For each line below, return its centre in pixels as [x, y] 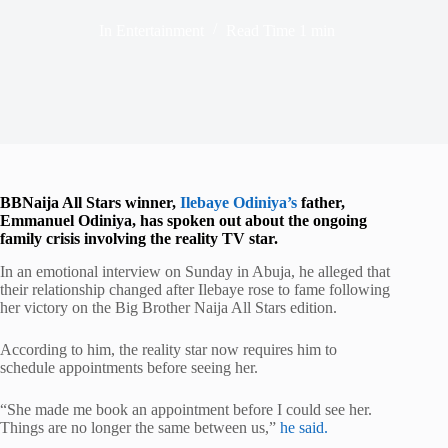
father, [321, 202]
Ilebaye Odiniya [233, 202]
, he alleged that [340, 271]
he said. [304, 427]
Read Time [261, 30]
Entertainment [160, 30]
